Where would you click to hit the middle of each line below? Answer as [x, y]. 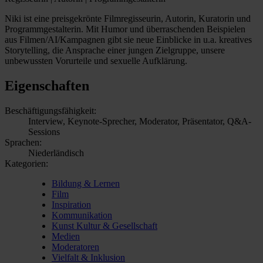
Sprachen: [23, 142]
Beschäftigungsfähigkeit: [50, 110]
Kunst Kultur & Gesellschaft [104, 225]
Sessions [44, 131]
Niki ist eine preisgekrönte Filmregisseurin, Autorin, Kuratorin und [128, 18]
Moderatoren [75, 247]
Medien [66, 236]
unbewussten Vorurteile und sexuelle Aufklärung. [96, 60]
